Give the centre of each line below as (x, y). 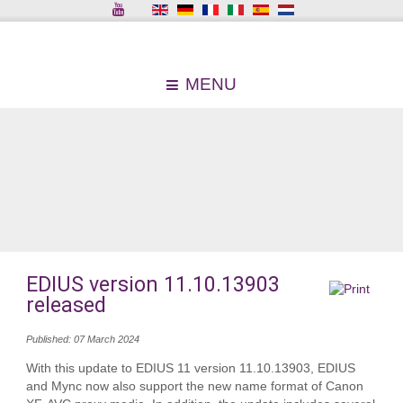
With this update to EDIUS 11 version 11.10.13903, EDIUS (190, 369)
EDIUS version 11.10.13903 (152, 285)
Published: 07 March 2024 (82, 340)
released (66, 306)
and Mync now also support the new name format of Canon (194, 387)
